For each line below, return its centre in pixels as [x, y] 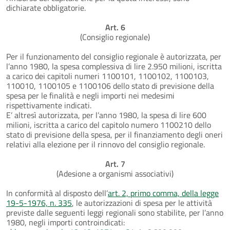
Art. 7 [115, 164]
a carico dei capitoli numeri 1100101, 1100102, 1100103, [108, 76]
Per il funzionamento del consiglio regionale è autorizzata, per [114, 56]
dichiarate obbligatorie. [46, 7]
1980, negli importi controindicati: [65, 222]
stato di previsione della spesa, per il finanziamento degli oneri [114, 134]
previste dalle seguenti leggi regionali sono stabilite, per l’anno [115, 212]
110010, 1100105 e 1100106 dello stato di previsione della [110, 85]
